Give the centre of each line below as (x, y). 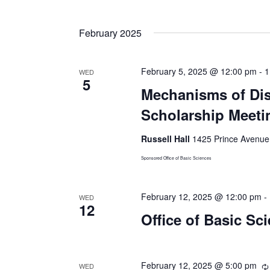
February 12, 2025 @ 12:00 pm (201, 196)
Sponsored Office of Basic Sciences (177, 158)
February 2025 (111, 33)
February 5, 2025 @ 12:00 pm (199, 71)
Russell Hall (166, 138)
